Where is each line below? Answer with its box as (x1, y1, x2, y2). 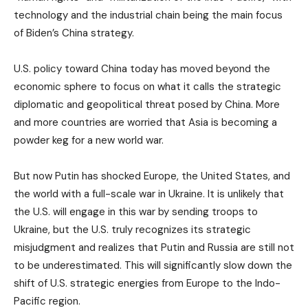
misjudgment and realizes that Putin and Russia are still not (14, 241, 294, 255)
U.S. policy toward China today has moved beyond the (14, 62, 270, 76)
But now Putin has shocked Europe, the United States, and (14, 169, 290, 184)
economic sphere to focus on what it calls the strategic (14, 80, 281, 94)
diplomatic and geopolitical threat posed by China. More (14, 98, 280, 112)
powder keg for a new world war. (14, 133, 164, 148)
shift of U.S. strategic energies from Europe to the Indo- (14, 276, 280, 291)
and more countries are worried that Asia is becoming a (14, 115, 277, 130)
